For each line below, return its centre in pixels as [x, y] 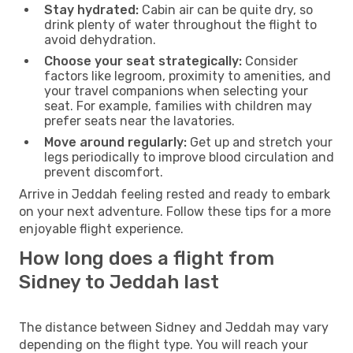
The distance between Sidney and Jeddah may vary [174, 327]
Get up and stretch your [260, 142]
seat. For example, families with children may [178, 106]
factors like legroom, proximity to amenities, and [188, 76]
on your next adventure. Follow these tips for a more [175, 211]
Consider [270, 61]
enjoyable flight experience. [101, 229]
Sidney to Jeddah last [119, 282]
